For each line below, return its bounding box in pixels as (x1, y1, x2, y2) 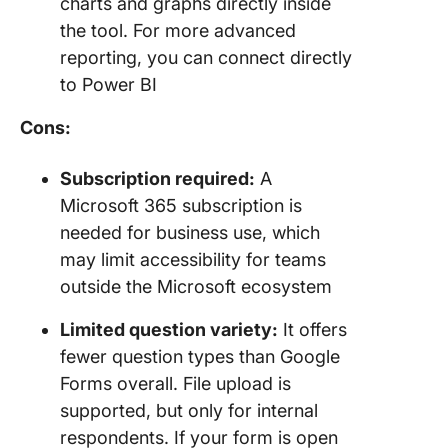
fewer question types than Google (60, 346, 340, 367)
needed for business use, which (60, 222, 320, 243)
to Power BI (60, 74, 157, 95)
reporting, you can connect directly (60, 47, 352, 68)
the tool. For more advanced (60, 20, 296, 41)
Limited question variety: (60, 319, 278, 340)
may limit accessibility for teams (60, 249, 326, 270)
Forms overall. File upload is (60, 373, 291, 394)
